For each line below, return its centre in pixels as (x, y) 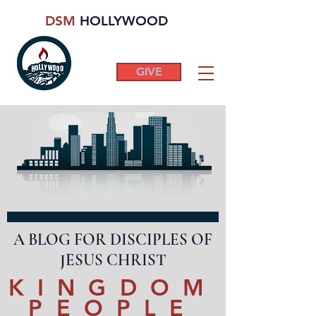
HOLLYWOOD (124, 21)
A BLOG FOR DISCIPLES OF (113, 240)
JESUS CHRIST (113, 260)
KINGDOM (113, 287)
